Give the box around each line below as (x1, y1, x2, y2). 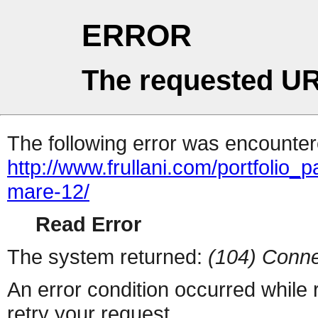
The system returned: (7, 245, 208, 269)
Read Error (35, 212, 141, 236)
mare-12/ (7, 180, 89, 204)
